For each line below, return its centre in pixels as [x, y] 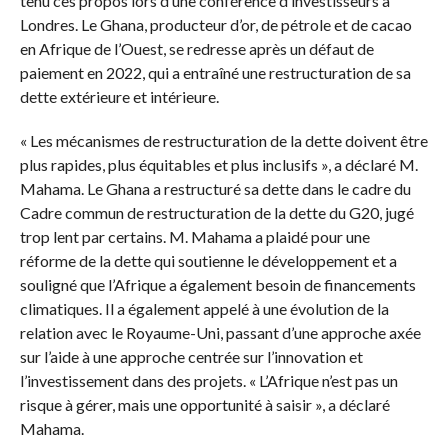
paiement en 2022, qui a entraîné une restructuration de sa [215, 72]
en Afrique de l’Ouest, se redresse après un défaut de [196, 48]
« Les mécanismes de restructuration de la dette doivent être [223, 140]
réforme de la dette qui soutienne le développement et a [208, 260]
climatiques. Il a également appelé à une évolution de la [204, 308]
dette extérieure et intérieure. [119, 96]
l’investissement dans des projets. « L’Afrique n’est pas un [208, 380]
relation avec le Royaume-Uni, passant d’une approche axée [220, 332]
